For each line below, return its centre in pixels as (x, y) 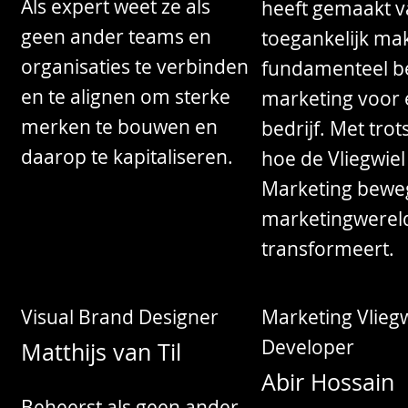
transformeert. (327, 248)
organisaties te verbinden (135, 66)
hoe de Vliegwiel (333, 158)
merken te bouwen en (120, 126)
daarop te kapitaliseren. (127, 156)
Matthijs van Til (102, 352)
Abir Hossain (327, 382)
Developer (307, 347)
